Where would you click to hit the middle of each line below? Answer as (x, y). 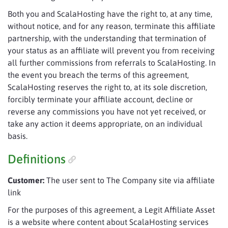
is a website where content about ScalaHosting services (108, 222)
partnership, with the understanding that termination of (107, 38)
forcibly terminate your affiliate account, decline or (100, 99)
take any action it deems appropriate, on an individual (105, 124)
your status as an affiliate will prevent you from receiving (111, 50)
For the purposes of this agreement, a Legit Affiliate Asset (111, 210)
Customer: (26, 180)
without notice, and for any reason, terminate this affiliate (111, 26)
